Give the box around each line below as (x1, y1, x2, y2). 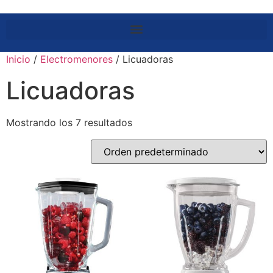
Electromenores (40, 52, 113, 65)
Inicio (6, 52, 30, 65)
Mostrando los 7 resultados (6, 116, 132, 129)
